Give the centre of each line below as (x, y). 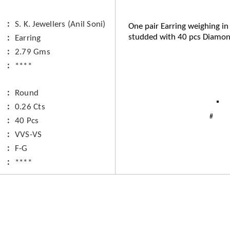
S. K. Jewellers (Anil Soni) (60, 24)
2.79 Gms (32, 52)
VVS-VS (28, 135)
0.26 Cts (30, 107)
